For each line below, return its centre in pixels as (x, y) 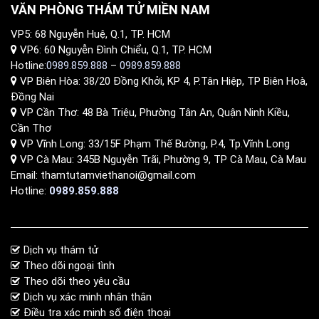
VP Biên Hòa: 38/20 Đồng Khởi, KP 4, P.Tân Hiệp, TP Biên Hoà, (162, 81)
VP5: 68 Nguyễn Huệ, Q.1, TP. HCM (90, 34)
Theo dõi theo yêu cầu (77, 281)
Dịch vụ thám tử (61, 250)
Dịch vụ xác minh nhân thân (88, 297)
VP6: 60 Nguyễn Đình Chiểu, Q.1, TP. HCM (114, 50)
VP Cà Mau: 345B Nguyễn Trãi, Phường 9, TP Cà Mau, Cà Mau (162, 159)
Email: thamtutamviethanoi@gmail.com (103, 175)
